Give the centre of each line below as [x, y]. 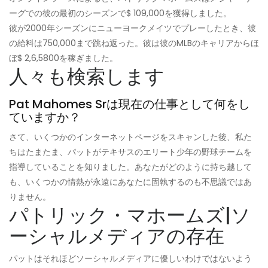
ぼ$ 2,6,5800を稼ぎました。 [63, 58]
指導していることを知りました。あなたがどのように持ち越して [130, 167]
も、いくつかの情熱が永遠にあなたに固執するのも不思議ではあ [130, 182]
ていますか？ [45, 117]
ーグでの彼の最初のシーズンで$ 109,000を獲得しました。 [120, 13]
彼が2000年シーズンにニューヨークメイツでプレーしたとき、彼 [133, 28]
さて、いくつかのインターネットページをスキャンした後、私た [130, 137]
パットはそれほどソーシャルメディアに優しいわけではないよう [130, 258]
